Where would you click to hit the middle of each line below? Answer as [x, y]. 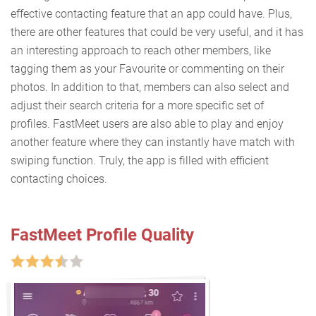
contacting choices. [60, 179]
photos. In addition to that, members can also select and [150, 87]
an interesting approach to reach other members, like [141, 51]
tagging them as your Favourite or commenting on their [147, 69]
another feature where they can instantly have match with [153, 142]
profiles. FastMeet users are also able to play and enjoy [147, 124]
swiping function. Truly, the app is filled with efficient [140, 161]
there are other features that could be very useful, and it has [157, 32]
